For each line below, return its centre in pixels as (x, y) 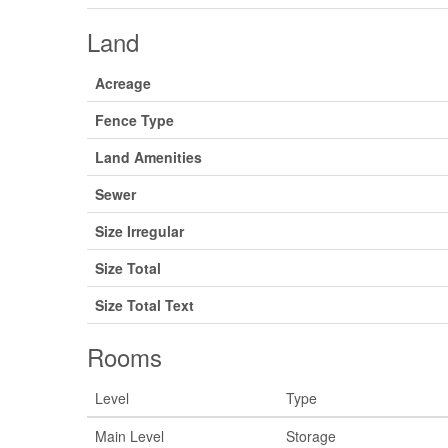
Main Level (129, 435)
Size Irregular (139, 230)
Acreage (123, 82)
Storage (311, 435)
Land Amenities (148, 156)
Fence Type (134, 119)
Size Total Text (144, 304)
